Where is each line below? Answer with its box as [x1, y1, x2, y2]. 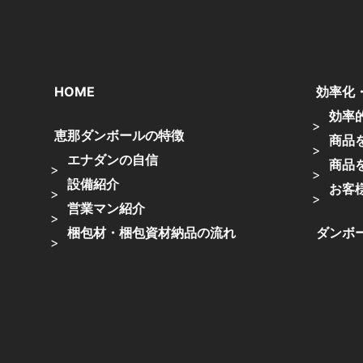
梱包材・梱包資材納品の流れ [67, 224, 237, 241]
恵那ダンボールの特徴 [54, 127, 185, 143]
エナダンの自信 [67, 152, 159, 168]
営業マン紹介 [67, 200, 146, 216]
